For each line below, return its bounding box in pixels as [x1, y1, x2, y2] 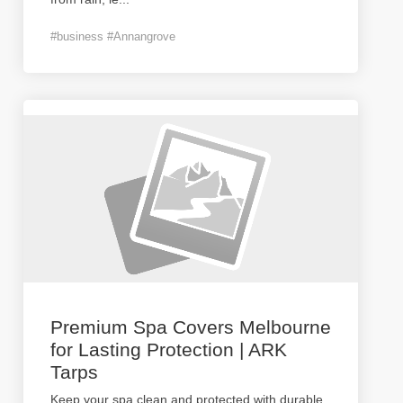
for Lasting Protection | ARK [50, 339, 287, 360]
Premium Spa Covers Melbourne [50, 317, 331, 337]
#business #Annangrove [50, 30, 175, 43]
